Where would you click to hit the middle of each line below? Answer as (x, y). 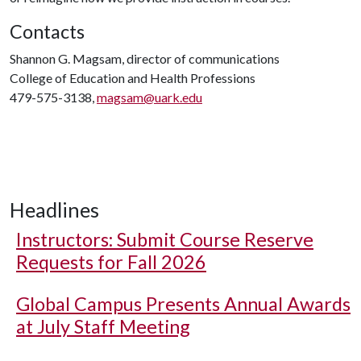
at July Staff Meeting (103, 326)
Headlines (54, 210)
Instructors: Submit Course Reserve (165, 239)
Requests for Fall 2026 (111, 262)
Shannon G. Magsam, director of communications (145, 58)
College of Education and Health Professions (133, 78)
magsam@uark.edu (149, 97)
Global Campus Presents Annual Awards (183, 304)
